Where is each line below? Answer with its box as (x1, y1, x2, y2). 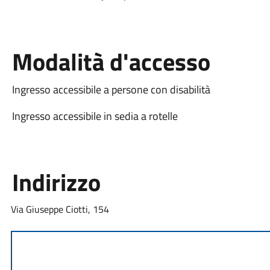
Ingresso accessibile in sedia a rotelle (11, 107, 178, 124)
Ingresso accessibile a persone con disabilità (11, 81, 210, 98)
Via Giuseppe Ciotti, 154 (10, 201, 109, 216)
